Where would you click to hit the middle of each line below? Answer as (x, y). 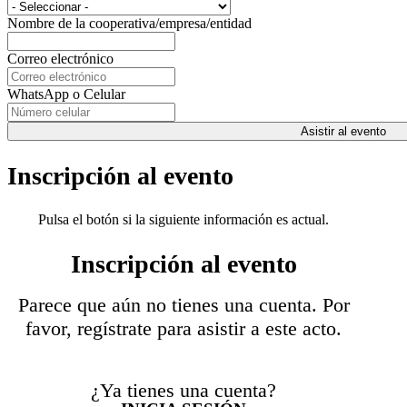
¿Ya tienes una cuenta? (184, 391)
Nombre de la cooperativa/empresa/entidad (129, 23)
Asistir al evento (343, 131)
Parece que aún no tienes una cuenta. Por (184, 304)
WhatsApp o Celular (66, 94)
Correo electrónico (60, 58)
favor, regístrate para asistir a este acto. (184, 328)
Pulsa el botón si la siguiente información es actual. (184, 220)
